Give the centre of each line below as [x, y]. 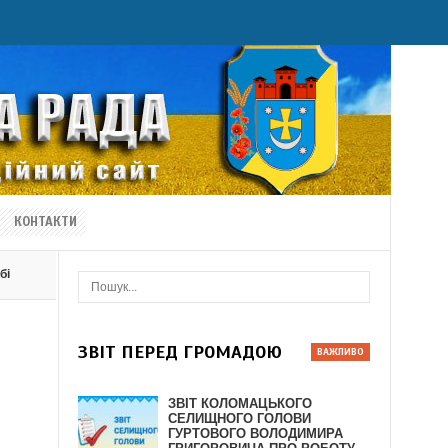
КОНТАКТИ [45, 222]
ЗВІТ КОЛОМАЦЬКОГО [240, 403]
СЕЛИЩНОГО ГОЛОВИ [240, 418]
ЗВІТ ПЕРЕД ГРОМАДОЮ [180, 352]
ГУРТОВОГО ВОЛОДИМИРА [256, 433]
